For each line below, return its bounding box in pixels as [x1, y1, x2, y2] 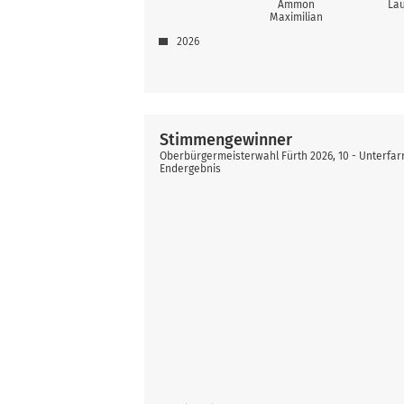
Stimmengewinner [160, 129, 293, 150]
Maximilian [270, 10, 323, 23]
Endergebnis [160, 161, 221, 175]
